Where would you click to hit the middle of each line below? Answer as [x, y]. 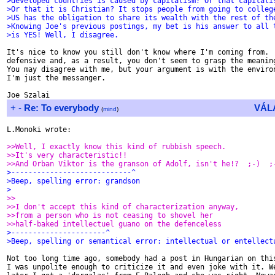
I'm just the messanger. [56, 78]
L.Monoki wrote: [39, 130]
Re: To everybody [61, 108]
